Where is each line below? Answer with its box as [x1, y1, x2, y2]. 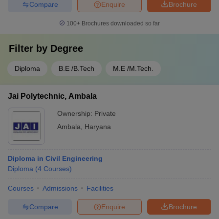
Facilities [87, 184, 113, 192]
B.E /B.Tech [59, 65, 94, 72]
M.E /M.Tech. [113, 65, 153, 72]
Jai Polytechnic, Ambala [8, 92, 97, 100]
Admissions [43, 184, 78, 192]
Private [94, 109, 116, 117]
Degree [50, 43, 83, 54]
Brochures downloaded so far [80, 20, 160, 27]
